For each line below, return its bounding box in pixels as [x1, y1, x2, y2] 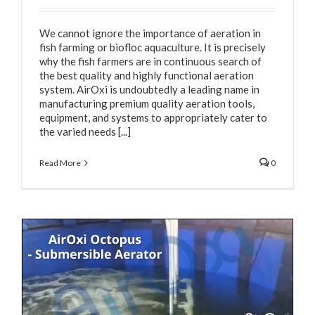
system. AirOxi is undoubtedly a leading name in [39, 82, 259, 96]
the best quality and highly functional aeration [39, 68, 254, 82]
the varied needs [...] [39, 124, 131, 138]
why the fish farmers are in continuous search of [39, 54, 262, 67]
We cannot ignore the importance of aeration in [39, 26, 261, 39]
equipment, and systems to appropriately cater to [39, 110, 267, 124]
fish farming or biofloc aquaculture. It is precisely [39, 40, 268, 53]
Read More [39, 157, 81, 168]
